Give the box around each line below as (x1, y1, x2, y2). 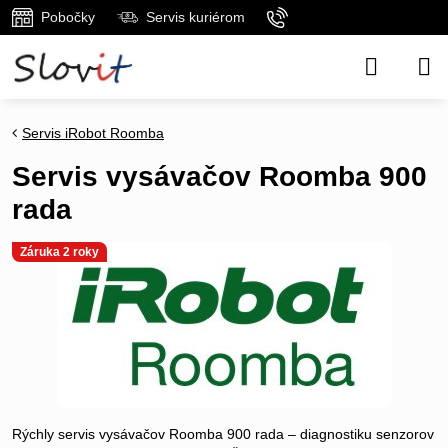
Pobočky (41, 9, 95, 25)
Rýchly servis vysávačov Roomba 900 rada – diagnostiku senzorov (12, 426, 434, 442)
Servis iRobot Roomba (22, 125, 164, 141)
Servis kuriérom (145, 9, 245, 25)
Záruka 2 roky (20, 245, 99, 259)
